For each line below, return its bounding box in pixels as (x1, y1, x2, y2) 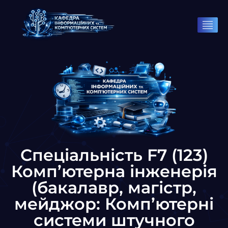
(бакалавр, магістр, (32, 177, 196, 197)
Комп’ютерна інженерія (11, 161, 217, 181)
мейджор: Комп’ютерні (14, 193, 214, 214)
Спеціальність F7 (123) (20, 145, 208, 165)
